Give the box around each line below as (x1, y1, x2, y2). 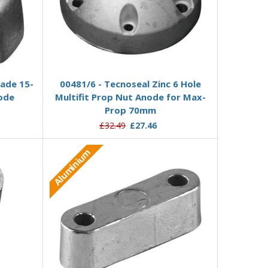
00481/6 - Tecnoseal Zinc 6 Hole (59, 78, 201, 90)
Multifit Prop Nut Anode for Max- (54, 91, 206, 103)
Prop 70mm (104, 104, 156, 117)
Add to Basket (101, 54, 159, 66)
